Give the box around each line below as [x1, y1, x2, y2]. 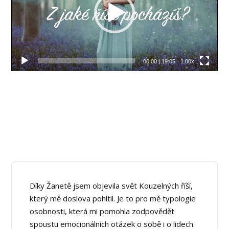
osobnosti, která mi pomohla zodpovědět [30, 205, 175, 216]
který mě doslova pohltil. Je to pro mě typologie [30, 193, 196, 203]
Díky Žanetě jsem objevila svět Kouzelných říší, [30, 180, 193, 191]
